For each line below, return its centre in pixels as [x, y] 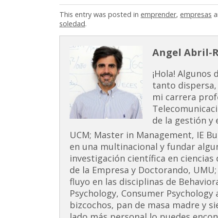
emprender [158, 15]
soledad [72, 24]
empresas [196, 15]
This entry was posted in [100, 15]
